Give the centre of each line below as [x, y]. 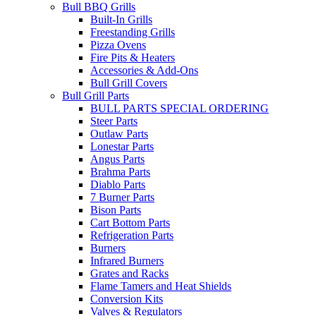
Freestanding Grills [133, 32]
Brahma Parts [120, 172]
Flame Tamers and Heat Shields [161, 286]
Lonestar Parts [122, 147]
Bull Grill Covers [129, 83]
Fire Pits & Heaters [133, 58]
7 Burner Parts [122, 197]
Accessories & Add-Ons [144, 71]
